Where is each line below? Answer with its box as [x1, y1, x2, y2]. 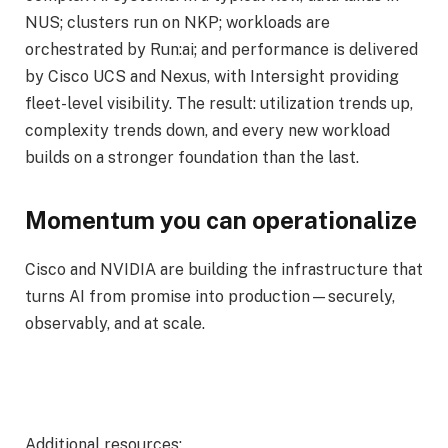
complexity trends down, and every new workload [25, 120, 390, 140]
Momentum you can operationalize [25, 206, 417, 235]
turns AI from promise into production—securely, [25, 286, 395, 306]
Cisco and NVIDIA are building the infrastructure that [25, 259, 423, 279]
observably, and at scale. [25, 313, 205, 333]
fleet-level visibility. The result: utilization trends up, [25, 93, 413, 113]
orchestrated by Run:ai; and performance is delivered [25, 39, 418, 59]
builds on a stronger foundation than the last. [25, 147, 359, 167]
